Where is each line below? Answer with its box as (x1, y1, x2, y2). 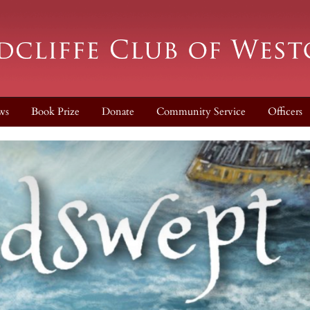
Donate (102, 104, 134, 119)
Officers (268, 104, 302, 119)
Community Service (156, 104, 246, 119)
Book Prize (31, 104, 80, 119)
